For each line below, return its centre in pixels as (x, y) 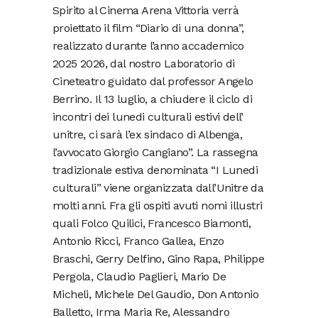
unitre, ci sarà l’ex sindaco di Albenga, (147, 135)
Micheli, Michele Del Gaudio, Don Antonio (155, 295)
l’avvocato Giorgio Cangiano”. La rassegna (155, 153)
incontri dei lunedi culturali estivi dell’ (148, 117)
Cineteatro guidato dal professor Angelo (153, 82)
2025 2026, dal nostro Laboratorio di (144, 64)
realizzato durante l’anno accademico (148, 46)
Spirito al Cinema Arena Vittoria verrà (146, 11)
